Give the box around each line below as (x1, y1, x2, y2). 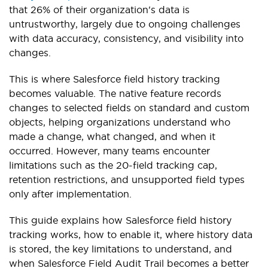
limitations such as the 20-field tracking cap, (9, 159, 217, 170)
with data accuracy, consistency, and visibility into (9, 32, 243, 44)
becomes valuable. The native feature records (9, 87, 221, 99)
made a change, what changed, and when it (9, 130, 215, 142)
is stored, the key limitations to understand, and (9, 243, 232, 254)
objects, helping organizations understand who (9, 116, 230, 127)
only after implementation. (9, 188, 132, 199)
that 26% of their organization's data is (9, 4, 190, 15)
